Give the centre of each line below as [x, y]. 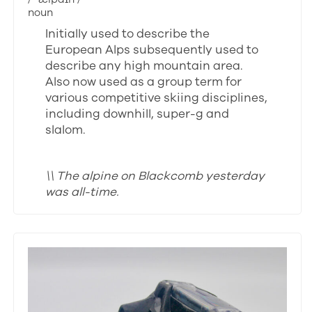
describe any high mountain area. [144, 65]
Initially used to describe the [128, 33]
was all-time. [82, 192]
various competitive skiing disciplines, [157, 97]
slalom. [65, 130]
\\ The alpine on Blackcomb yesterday [155, 175]
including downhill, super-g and [138, 114]
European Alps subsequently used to [152, 49]
